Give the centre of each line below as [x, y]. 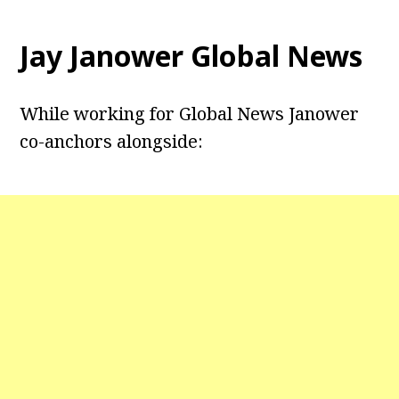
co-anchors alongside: [112, 142]
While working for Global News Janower [190, 114]
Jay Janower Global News [191, 56]
